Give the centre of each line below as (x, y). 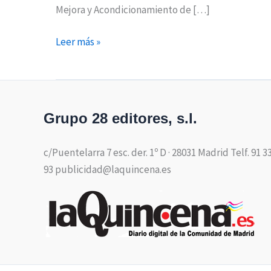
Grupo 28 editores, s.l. (120, 118)
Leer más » (78, 42)
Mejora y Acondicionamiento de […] (133, 9)
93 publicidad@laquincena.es (107, 169)
